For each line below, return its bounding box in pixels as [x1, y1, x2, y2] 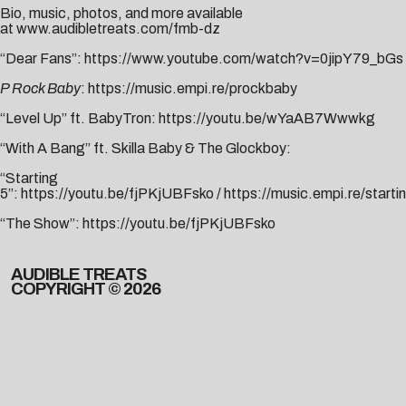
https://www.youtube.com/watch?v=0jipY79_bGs [84, 51, 403, 67]
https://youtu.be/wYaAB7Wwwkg [159, 111, 375, 127]
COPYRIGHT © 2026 [11, 280, 160, 299]
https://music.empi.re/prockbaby [88, 81, 297, 97]
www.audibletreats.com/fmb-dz [16, 21, 220, 37]
